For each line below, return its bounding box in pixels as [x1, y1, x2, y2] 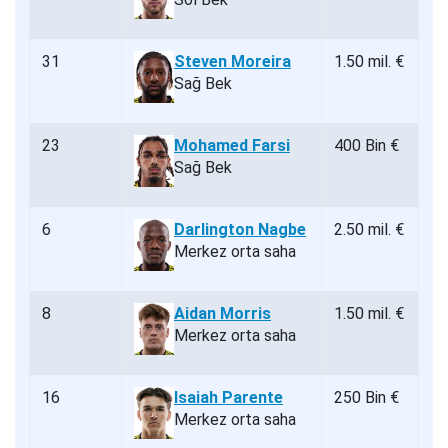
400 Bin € [334, 135, 399, 155]
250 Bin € [334, 387, 399, 407]
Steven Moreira [174, 51, 291, 71]
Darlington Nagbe [174, 219, 306, 239]
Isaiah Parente [174, 387, 283, 407]
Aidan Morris [174, 303, 271, 323]
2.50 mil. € [334, 219, 404, 239]
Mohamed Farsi [174, 135, 290, 155]
